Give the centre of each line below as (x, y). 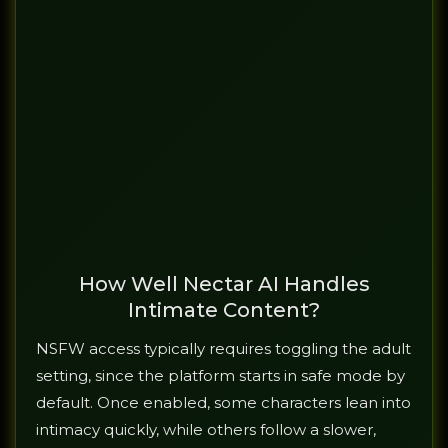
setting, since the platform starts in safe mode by (220, 376)
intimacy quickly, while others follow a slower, (206, 430)
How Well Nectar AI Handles (224, 284)
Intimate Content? (224, 310)
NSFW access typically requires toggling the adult (223, 349)
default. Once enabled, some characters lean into (223, 403)
